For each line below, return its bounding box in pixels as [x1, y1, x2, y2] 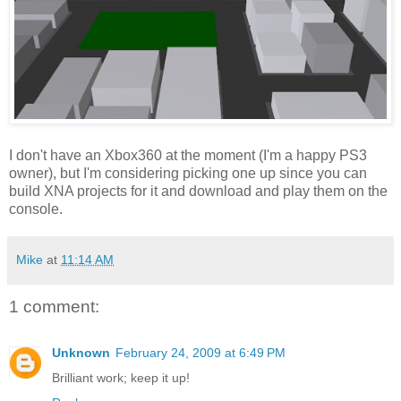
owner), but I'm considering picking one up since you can [9, 165, 367, 181]
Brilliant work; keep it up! [52, 370, 190, 385]
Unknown [52, 345, 110, 360]
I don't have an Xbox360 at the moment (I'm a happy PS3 [9, 147, 367, 163]
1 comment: [9, 296, 99, 316]
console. [9, 200, 63, 217]
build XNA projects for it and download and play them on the [9, 183, 388, 199]
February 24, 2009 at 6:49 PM [115, 345, 286, 360]
